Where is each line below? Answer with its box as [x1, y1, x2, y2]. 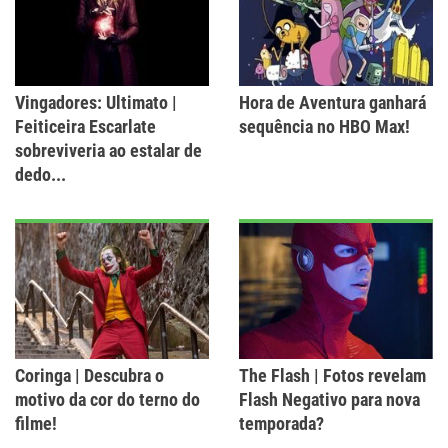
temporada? [239, 413, 324, 435]
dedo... [15, 164, 66, 186]
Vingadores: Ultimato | [15, 92, 177, 114]
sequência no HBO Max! [239, 116, 410, 138]
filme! [15, 413, 57, 435]
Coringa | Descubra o [15, 365, 164, 387]
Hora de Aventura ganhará [239, 92, 426, 114]
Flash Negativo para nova [239, 389, 420, 411]
